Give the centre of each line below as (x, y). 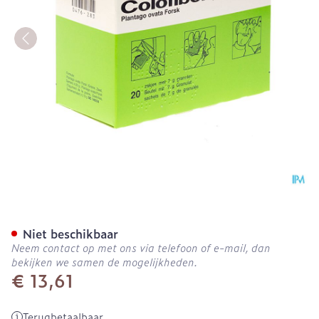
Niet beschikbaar (70, 234)
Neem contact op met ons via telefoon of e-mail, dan (141, 247)
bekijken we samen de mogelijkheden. (105, 262)
